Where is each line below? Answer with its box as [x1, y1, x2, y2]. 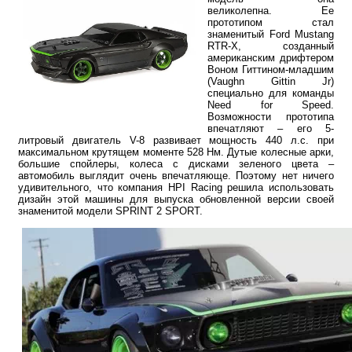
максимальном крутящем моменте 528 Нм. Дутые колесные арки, [18, 145, 334, 158]
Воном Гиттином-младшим [207, 63, 334, 75]
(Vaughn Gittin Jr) [207, 75, 334, 87]
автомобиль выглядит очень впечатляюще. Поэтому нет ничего [18, 169, 334, 181]
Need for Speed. [207, 98, 334, 111]
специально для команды [207, 86, 334, 99]
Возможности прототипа [207, 110, 334, 123]
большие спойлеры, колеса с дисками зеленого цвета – [18, 157, 334, 170]
